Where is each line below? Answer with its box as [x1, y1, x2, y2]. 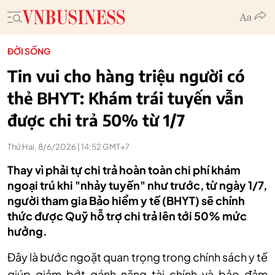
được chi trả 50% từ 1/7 [7, 110, 185, 130]
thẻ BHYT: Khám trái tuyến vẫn [7, 88, 244, 108]
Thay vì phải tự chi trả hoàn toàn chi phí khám [7, 163, 241, 177]
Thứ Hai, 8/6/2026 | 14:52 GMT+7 [7, 142, 130, 152]
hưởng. [7, 224, 47, 238]
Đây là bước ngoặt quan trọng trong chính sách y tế [7, 250, 268, 264]
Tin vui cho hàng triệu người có [7, 66, 245, 86]
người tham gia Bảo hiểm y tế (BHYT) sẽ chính [7, 193, 245, 207]
